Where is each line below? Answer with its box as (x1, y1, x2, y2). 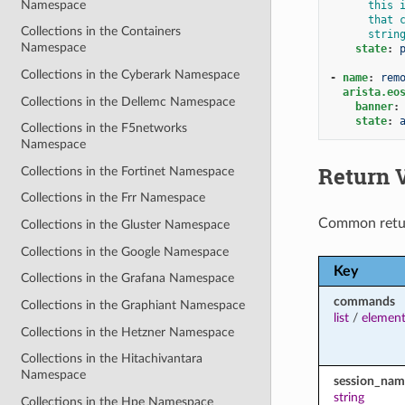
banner (354, 99, 393, 113)
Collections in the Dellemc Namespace (21, 94, 236, 108)
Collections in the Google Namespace (21, 244, 230, 259)
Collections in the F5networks (21, 121, 188, 136)
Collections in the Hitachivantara (21, 352, 203, 366)
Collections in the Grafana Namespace (21, 271, 235, 286)
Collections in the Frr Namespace (21, 191, 206, 205)
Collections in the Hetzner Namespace (21, 325, 235, 339)
